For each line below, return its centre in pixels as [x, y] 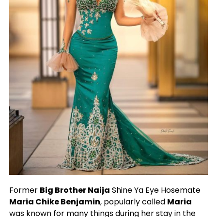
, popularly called [133, 202]
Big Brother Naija [75, 190]
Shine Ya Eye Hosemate [155, 190]
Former [24, 190]
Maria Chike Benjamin [54, 202]
